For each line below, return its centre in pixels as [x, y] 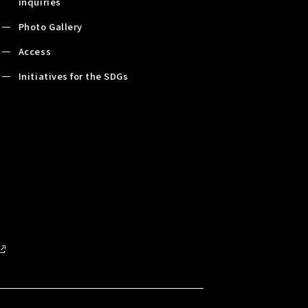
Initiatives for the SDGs [73, 76]
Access [35, 51]
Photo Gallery [50, 26]
